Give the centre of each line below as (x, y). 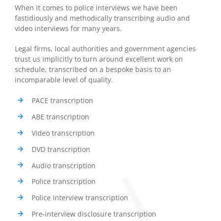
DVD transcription (61, 149)
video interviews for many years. (68, 29)
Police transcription (63, 182)
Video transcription (63, 133)
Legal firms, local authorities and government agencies (105, 49)
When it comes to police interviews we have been (96, 8)
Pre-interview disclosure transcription (94, 214)
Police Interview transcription (80, 198)
